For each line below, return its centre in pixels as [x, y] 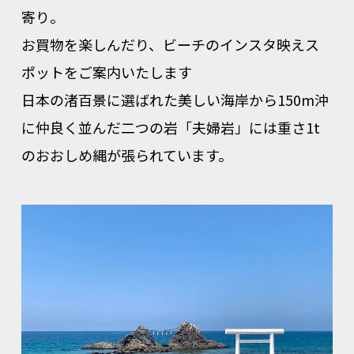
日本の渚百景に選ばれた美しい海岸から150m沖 [175, 100]
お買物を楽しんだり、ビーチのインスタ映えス [170, 45]
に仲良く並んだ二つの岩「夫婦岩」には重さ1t [170, 128]
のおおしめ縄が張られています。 [126, 155]
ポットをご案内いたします [106, 72]
